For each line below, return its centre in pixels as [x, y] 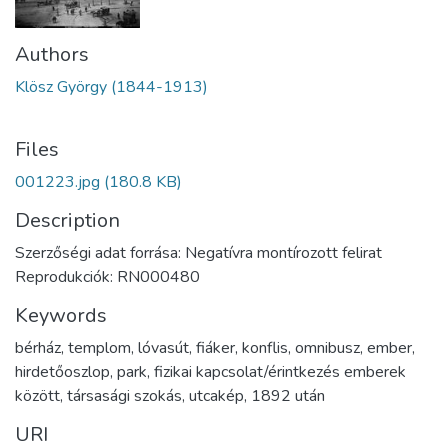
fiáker [215, 347]
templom [99, 347]
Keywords [61, 315]
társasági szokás [124, 395]
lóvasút [163, 347]
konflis [265, 347]
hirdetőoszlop [62, 371]
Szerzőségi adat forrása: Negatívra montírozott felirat [198, 252]
